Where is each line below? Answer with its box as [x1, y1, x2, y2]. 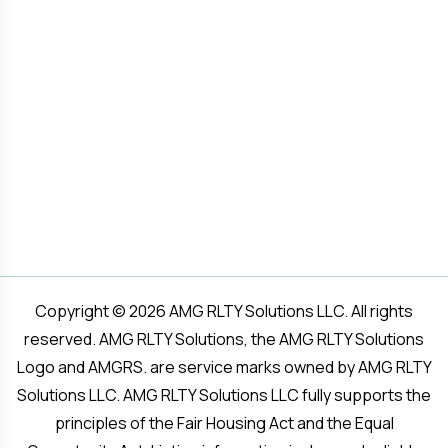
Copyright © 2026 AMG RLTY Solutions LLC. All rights [35, 300, 413, 322]
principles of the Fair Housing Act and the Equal [54, 412, 394, 434]
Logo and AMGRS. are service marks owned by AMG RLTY [16, 356, 432, 378]
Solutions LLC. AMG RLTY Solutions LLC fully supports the [17, 384, 431, 406]
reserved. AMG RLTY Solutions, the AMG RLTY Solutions [24, 328, 424, 350]
